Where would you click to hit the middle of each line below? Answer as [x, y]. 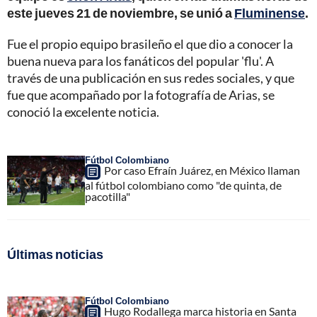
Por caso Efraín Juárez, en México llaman [202, 171]
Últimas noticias [55, 254]
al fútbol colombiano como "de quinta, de [183, 185]
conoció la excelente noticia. [83, 112]
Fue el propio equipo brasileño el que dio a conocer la [150, 44]
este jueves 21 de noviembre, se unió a [121, 13]
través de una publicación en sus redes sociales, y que [151, 78]
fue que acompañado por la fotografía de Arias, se [141, 95]
